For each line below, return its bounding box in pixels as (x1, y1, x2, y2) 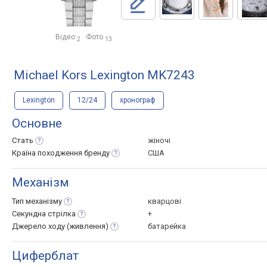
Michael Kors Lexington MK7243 (14, 68, 195, 82)
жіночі (148, 136, 170, 145)
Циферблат (12, 249, 79, 263)
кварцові (148, 197, 181, 206)
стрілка (48, 209, 76, 218)
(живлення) (67, 222, 108, 231)
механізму (26, 197, 62, 206)
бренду (84, 148, 110, 157)
